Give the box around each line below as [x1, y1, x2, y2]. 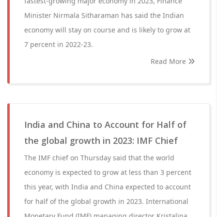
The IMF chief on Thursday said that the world [24, 153, 174, 162]
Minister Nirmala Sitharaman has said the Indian [24, 11, 184, 20]
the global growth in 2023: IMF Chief [24, 135, 178, 146]
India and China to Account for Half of [24, 119, 186, 130]
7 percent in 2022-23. [24, 40, 93, 49]
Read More [151, 57, 188, 66]
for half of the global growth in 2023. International [24, 197, 188, 206]
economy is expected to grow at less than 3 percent [24, 168, 191, 177]
